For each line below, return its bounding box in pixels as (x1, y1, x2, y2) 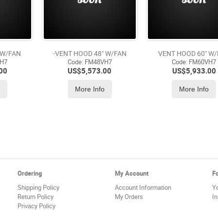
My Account (114, 170, 148, 178)
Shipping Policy (17, 184, 59, 192)
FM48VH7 (83, 58, 112, 66)
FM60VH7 (187, 58, 217, 66)
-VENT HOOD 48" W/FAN (53, 49, 127, 58)
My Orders (114, 193, 143, 201)
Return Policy (17, 193, 54, 201)
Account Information (114, 184, 171, 192)
